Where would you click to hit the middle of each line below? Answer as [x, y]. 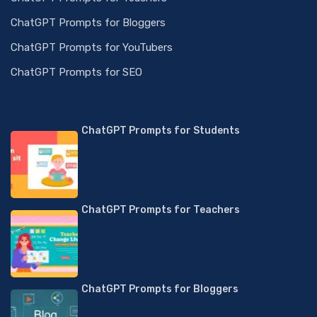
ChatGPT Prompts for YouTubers [92, 47]
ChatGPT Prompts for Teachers [161, 209]
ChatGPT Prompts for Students [161, 130]
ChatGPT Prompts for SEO [76, 72]
